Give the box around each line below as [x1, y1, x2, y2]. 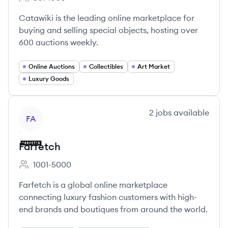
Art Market [137, 63, 170, 70]
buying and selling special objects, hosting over [19, 25, 198, 35]
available [172, 107, 209, 118]
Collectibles [89, 63, 123, 70]
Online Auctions [28, 63, 75, 70]
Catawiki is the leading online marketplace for [19, 13, 194, 23]
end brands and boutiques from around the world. [19, 204, 208, 214]
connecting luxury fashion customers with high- [19, 192, 197, 202]
